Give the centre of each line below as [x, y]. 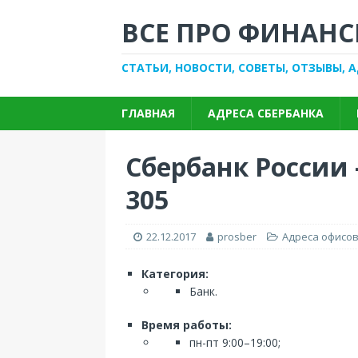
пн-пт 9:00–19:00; [235, 342]
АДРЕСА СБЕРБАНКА [266, 113]
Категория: [175, 274]
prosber [237, 237]
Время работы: [187, 325]
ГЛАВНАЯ [148, 113]
